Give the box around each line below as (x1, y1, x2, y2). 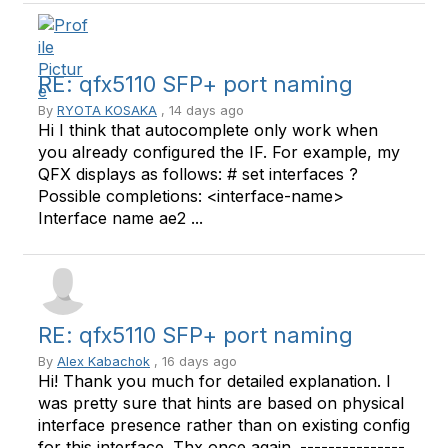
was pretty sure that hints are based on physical (38, 393, 404, 413)
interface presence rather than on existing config (38, 415, 410, 435)
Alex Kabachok (57, 354, 150, 369)
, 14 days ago (157, 103, 244, 118)
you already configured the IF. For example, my (38, 142, 400, 162)
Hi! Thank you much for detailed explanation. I (38, 371, 391, 391)
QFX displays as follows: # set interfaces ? (38, 164, 358, 184)
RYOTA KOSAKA (57, 103, 157, 118)
